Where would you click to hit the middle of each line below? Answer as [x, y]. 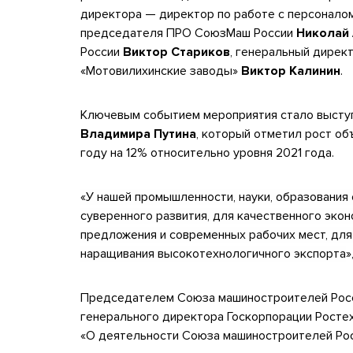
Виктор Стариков [176, 52]
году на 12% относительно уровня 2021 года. [207, 153]
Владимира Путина [138, 134]
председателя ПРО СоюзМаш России [187, 33]
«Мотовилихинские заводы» [161, 71]
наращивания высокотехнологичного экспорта [213, 254]
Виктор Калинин [291, 71]
